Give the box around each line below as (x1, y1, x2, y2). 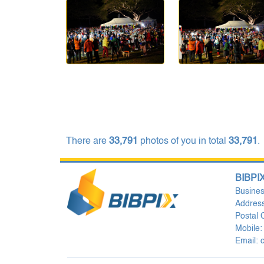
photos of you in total (138, 137, 229, 147)
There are (66, 137, 109, 147)
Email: (235, 237, 260, 246)
